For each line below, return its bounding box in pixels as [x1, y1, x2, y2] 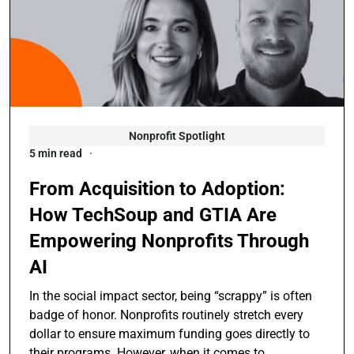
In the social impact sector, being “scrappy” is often [29, 288, 312, 303]
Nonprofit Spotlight [129, 129, 225, 142]
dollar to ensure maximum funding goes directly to [29, 326, 310, 341]
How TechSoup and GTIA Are [29, 203, 277, 226]
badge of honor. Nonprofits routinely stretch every [29, 307, 303, 322]
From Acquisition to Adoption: [29, 177, 285, 200]
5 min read [29, 146, 82, 160]
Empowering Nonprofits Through [29, 229, 309, 252]
